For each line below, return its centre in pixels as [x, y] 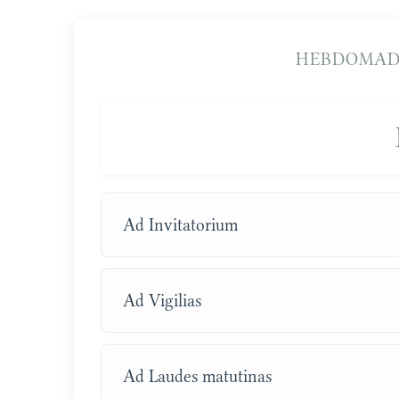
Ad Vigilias [163, 300]
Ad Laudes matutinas [198, 376]
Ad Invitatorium [181, 224]
